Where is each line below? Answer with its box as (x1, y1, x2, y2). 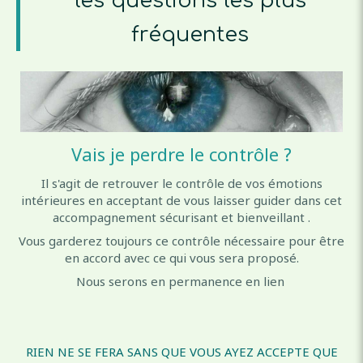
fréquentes (131, 22, 249, 46)
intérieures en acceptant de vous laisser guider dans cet (21, 191, 342, 208)
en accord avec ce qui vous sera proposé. (64, 249, 299, 266)
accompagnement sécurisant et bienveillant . (53, 208, 310, 225)
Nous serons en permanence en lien (75, 272, 288, 289)
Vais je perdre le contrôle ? (71, 141, 292, 166)
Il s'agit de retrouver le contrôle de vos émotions (41, 174, 322, 191)
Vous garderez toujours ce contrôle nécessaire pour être (19, 232, 344, 249)
